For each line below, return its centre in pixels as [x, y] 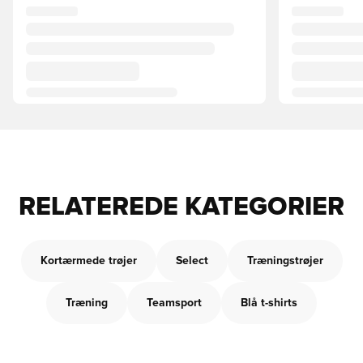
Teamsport [174, 303]
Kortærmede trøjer [88, 261]
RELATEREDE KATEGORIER [181, 207]
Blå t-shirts [269, 303]
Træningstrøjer [285, 261]
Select [192, 261]
